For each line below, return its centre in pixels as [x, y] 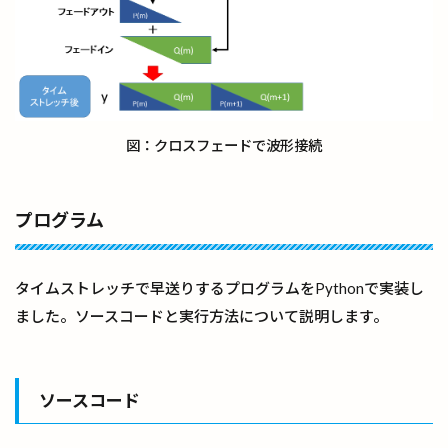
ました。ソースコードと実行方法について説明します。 [201, 315]
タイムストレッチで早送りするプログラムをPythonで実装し [219, 287]
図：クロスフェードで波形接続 [224, 145]
